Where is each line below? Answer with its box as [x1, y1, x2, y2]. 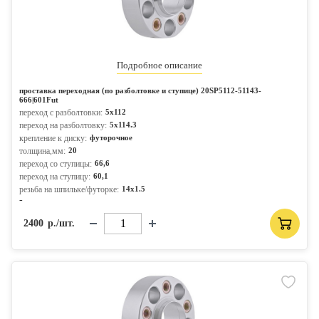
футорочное [90, 133, 132, 142]
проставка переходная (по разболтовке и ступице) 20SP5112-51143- [19, 86, 261, 95]
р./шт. [48, 218, 75, 229]
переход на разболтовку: [19, 120, 107, 130]
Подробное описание [117, 60, 202, 70]
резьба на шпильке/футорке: [19, 184, 119, 194]
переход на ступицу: [19, 172, 90, 182]
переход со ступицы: [19, 159, 92, 169]
